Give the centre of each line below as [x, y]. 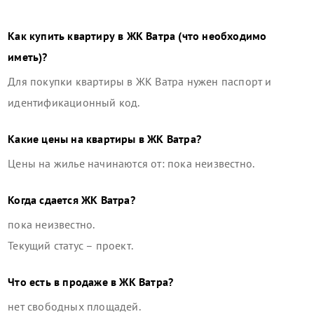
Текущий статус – [52, 245]
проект [113, 245]
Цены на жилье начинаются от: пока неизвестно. [131, 163]
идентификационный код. [74, 102]
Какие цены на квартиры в [78, 138]
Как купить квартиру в [67, 35]
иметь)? [28, 56]
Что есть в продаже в [64, 281]
